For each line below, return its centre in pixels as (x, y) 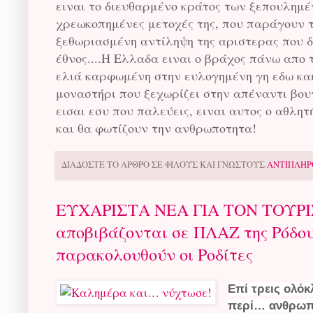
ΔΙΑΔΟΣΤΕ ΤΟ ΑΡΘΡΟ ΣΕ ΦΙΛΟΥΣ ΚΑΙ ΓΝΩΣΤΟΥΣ (164, 164)
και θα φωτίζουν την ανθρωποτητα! (156, 128)
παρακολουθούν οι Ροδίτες (154, 254)
